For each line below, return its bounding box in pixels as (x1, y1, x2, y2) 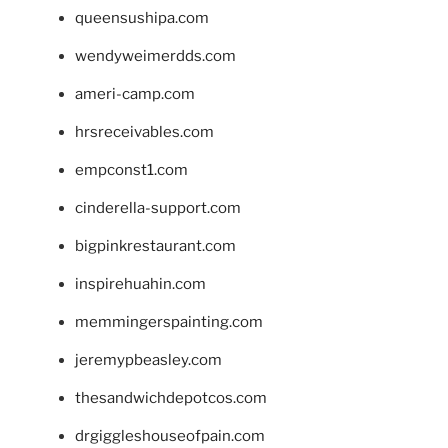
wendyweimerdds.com (75, 47, 236, 66)
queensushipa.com (75, 9, 209, 28)
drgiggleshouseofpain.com (75, 427, 265, 446)
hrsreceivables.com (75, 123, 214, 142)
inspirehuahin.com (75, 275, 206, 294)
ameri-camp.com (75, 85, 195, 104)
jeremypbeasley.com (75, 351, 222, 370)
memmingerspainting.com (75, 313, 263, 332)
